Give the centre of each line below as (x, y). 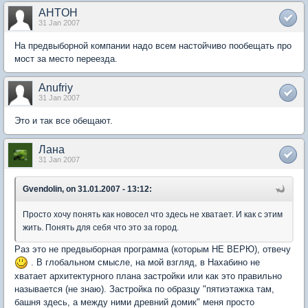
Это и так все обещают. (64, 120)
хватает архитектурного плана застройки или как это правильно (148, 276)
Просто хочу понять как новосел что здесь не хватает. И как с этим (153, 214)
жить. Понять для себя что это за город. (101, 227)
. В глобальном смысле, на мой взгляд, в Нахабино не (144, 262)
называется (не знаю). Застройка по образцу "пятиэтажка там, (144, 289)
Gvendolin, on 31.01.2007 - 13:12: (87, 189)
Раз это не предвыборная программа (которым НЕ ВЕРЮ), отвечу (153, 249)
